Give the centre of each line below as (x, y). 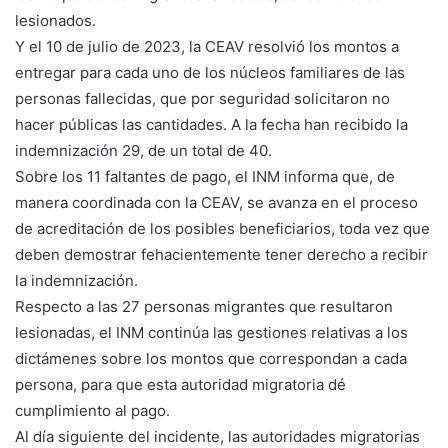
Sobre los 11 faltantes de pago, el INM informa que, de (205, 176)
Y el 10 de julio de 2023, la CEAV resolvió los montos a (207, 46)
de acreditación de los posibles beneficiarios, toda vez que (222, 228)
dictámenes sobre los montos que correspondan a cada (211, 358)
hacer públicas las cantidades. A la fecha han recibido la (211, 124)
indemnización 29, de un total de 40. (143, 150)
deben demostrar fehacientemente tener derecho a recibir (221, 254)
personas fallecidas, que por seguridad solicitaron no (202, 98)
